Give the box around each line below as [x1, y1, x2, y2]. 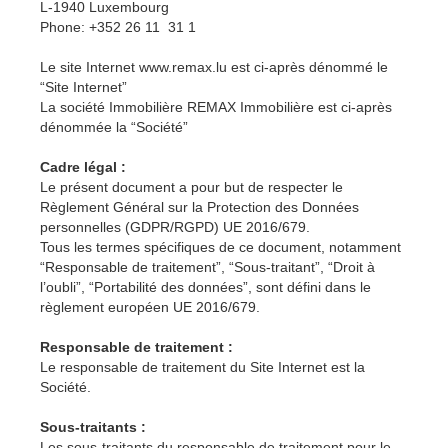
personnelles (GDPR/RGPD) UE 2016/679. [40, 219, 310, 236]
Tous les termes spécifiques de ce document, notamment [40, 239, 401, 256]
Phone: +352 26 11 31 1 [40, 19, 196, 36]
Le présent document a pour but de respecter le [40, 179, 343, 196]
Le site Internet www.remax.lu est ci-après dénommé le [40, 59, 388, 76]
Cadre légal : [40, 159, 126, 176]
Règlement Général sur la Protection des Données [40, 199, 359, 216]
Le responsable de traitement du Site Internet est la [40, 359, 365, 376]
